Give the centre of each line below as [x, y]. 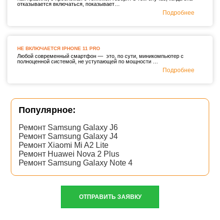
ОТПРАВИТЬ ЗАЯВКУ [110, 197]
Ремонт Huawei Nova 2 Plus [69, 154]
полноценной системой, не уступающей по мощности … [88, 62]
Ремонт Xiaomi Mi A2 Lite [64, 145]
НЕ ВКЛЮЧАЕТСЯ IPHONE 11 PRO [59, 49]
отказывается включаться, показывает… [69, 4]
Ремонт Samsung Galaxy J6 [69, 128]
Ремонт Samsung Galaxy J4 [69, 137]
